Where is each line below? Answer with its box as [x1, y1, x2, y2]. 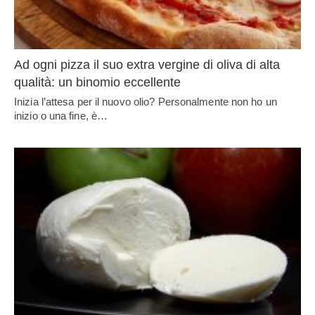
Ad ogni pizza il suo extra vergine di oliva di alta [14, 57, 280, 72]
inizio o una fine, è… [14, 109, 108, 122]
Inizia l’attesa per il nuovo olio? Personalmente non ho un [14, 95, 277, 108]
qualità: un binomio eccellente [14, 75, 181, 89]
